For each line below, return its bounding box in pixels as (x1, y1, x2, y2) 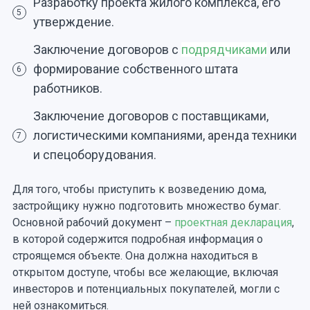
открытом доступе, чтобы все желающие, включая (12, 265, 278, 279)
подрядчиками (181, 42, 267, 57)
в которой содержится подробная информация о (12, 232, 263, 246)
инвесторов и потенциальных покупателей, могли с (12, 282, 280, 295)
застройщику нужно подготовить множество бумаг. (12, 199, 281, 212)
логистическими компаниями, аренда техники (33, 127, 297, 143)
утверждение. (33, 14, 114, 29)
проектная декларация (174, 215, 292, 229)
